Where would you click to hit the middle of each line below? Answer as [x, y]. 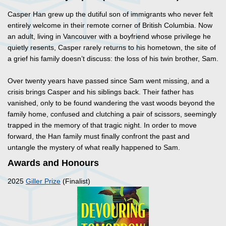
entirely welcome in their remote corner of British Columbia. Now [110, 25]
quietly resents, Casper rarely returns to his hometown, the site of [112, 48]
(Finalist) [75, 181]
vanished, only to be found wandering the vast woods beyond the [111, 103]
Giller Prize [43, 181]
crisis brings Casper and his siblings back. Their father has [101, 92]
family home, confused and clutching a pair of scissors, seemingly [112, 114]
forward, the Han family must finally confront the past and [99, 136]
